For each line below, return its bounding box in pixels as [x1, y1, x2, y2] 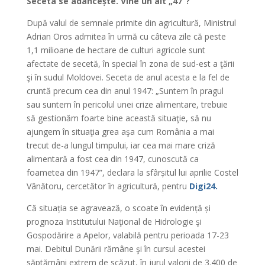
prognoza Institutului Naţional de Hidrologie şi [26, 215, 202, 227]
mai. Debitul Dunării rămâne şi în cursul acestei [26, 243, 205, 254]
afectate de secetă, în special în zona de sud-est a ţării [26, 57, 234, 69]
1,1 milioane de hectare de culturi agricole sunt [26, 44, 205, 56]
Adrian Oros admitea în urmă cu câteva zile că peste [26, 30, 226, 42]
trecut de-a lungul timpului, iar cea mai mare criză [26, 139, 215, 151]
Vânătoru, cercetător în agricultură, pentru [26, 180, 189, 192]
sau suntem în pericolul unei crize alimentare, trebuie [26, 98, 228, 110]
